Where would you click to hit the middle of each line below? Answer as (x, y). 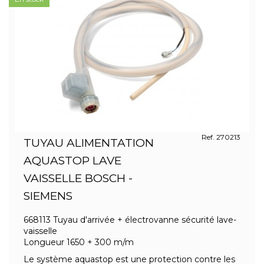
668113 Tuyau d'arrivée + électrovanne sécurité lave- (130, 220)
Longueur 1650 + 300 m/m (79, 242)
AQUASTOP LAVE (72, 161)
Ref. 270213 (221, 137)
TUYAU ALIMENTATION (89, 143)
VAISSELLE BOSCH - (78, 178)
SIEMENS (48, 196)
